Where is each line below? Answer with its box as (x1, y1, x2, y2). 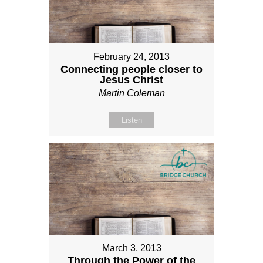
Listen (121, 115, 142, 124)
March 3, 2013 (102, 243, 161, 254)
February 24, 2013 (93, 51, 170, 62)
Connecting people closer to (60, 63, 203, 75)
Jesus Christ (100, 73, 163, 86)
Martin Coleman (98, 87, 165, 98)
